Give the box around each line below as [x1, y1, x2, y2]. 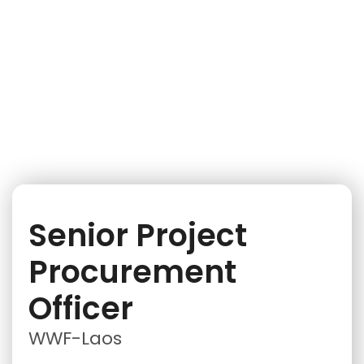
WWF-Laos [28, 326, 122, 351]
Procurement [28, 250, 236, 293]
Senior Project [28, 214, 247, 257]
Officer [28, 287, 133, 330]
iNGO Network [40, 100, 59, 122]
